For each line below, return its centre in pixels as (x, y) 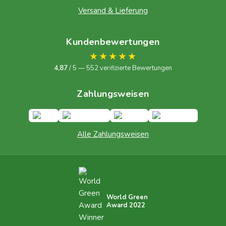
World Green (127, 197)
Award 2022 (126, 206)
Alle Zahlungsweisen (113, 134)
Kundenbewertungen (113, 42)
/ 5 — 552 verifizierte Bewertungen (120, 68)
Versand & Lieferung (113, 11)
